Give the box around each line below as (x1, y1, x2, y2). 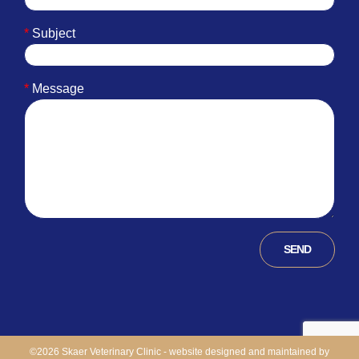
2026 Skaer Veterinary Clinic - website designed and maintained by (37, 345, 329, 357)
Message (29, 81, 84, 95)
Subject (29, 26, 75, 40)
